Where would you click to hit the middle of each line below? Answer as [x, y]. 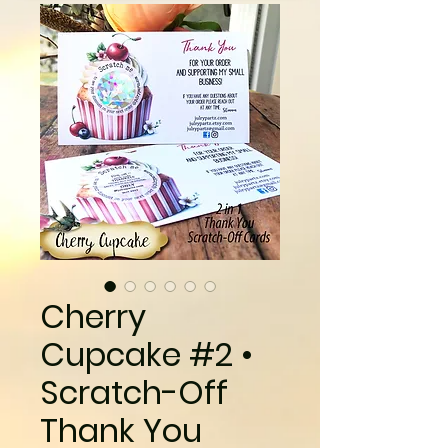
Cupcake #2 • [146, 354]
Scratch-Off [134, 392]
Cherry [93, 316]
